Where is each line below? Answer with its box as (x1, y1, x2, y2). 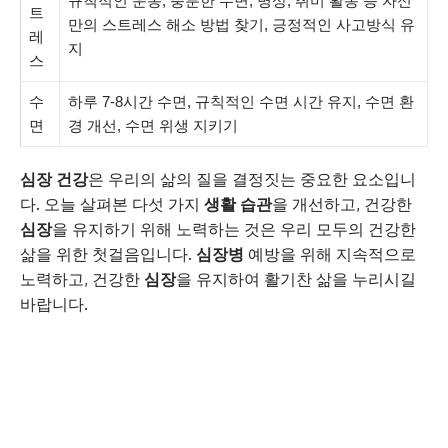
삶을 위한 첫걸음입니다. (20, 243, 196, 264)
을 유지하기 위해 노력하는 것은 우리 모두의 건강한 (52, 218, 416, 239)
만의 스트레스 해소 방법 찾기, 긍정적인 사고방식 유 (68, 15, 415, 33)
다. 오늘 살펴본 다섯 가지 (20, 193, 204, 214)
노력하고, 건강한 (20, 268, 144, 289)
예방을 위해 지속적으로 (244, 243, 416, 264)
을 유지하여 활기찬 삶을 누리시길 (176, 268, 416, 289)
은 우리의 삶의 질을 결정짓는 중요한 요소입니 (88, 168, 416, 189)
